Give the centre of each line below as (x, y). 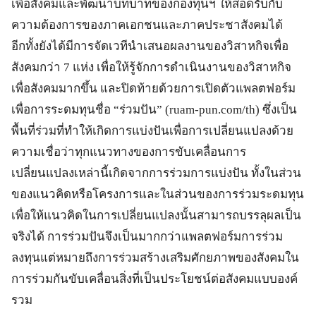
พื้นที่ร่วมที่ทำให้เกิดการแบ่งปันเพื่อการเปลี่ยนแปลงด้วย (152, 131)
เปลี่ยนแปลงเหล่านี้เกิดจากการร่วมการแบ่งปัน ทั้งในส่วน (156, 173)
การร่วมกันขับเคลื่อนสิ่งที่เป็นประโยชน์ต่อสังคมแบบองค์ (154, 279)
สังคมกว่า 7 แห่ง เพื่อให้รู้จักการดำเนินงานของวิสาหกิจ (151, 67)
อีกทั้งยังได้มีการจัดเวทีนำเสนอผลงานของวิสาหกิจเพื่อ (150, 46)
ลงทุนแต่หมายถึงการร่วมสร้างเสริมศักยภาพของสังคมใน (155, 258)
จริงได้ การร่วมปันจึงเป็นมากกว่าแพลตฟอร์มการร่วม (147, 237)
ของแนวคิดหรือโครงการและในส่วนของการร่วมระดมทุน (158, 194)
